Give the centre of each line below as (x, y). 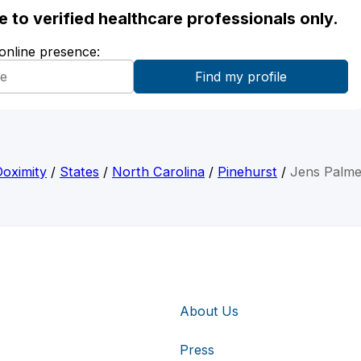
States (79, 172)
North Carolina (158, 172)
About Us (209, 311)
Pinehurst (247, 172)
